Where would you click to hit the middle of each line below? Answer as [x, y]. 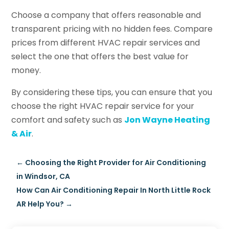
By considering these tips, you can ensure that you [112, 92]
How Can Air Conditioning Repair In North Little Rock [114, 190]
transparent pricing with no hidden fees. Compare [112, 29]
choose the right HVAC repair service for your [103, 106]
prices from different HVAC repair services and [106, 42]
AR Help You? [40, 204]
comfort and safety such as [68, 120]
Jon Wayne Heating [167, 120]
